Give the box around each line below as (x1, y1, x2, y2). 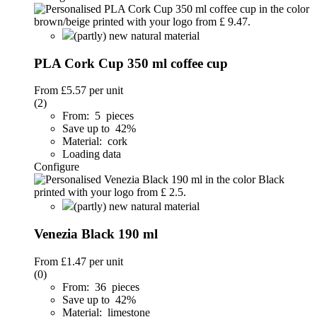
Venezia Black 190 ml (34, 226, 158, 242)
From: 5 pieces (62, 110, 134, 122)
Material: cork (62, 135, 127, 148)
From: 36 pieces (62, 280, 139, 293)
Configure (34, 161, 79, 173)
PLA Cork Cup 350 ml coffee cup (34, 55, 228, 71)
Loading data (62, 148, 121, 161)
